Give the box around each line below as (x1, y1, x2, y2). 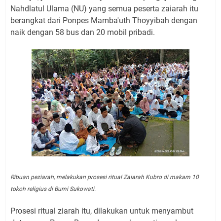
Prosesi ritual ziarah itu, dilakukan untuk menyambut (10, 206, 193, 216)
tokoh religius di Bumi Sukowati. (10, 185, 96, 193)
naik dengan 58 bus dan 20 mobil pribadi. (10, 28, 155, 37)
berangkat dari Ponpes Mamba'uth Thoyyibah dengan (10, 16, 197, 26)
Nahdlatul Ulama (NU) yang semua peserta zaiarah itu (10, 4, 198, 14)
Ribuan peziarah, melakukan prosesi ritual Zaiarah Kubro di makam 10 (10, 174, 199, 181)
